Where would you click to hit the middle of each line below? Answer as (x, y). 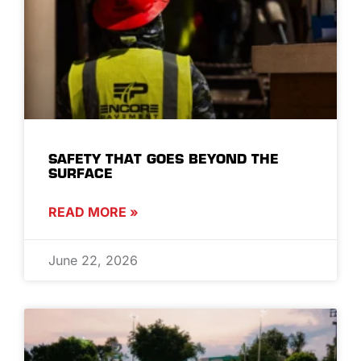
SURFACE (81, 173)
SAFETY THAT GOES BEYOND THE (164, 158)
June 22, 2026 (93, 260)
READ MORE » (93, 212)
